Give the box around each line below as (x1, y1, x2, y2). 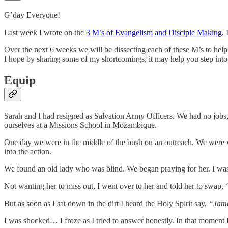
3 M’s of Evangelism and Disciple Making (86, 28, 222, 37)
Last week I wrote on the (4, 28, 86, 37)
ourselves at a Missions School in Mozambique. (4, 121, 157, 130)
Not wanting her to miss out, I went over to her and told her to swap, (4, 182, 225, 191)
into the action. (4, 147, 51, 156)
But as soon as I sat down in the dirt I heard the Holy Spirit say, (4, 199, 209, 208)
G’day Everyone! (4, 11, 60, 20)
